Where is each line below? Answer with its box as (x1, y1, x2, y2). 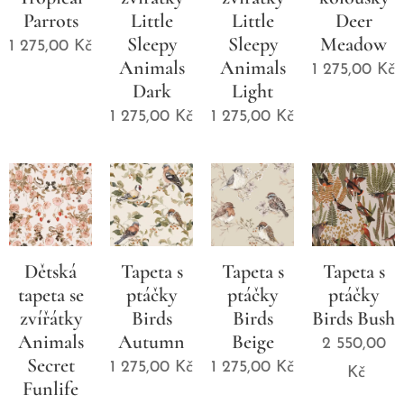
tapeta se (17, 282, 84, 307)
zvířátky (19, 306, 82, 330)
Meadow (320, 32, 387, 56)
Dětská (24, 259, 77, 283)
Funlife (23, 376, 78, 400)
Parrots (23, 8, 78, 32)
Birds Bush (312, 306, 395, 330)
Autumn (118, 329, 185, 353)
